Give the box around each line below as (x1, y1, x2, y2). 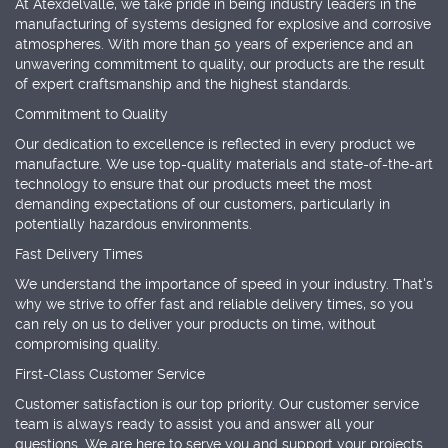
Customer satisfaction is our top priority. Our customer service (15, 395, 419, 412)
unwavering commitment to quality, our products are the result (15, 55, 425, 72)
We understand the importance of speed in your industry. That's (15, 275, 433, 292)
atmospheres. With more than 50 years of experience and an (15, 35, 413, 52)
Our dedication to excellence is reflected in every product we (15, 135, 415, 152)
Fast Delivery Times (15, 245, 143, 262)
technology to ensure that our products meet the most (15, 175, 372, 192)
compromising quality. (15, 335, 160, 352)
